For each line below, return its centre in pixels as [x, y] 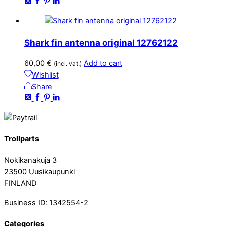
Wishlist [45, 75]
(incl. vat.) [68, 63]
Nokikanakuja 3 [30, 160]
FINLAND [20, 184]
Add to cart [103, 63]
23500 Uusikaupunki [40, 172]
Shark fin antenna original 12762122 [101, 42]
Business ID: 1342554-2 [46, 202]
